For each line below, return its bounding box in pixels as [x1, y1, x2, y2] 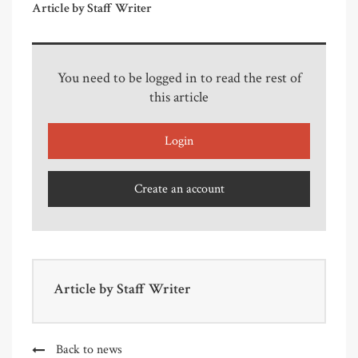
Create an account [133, 181, 225, 198]
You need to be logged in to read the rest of [57, 69, 301, 88]
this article [149, 88, 209, 107]
